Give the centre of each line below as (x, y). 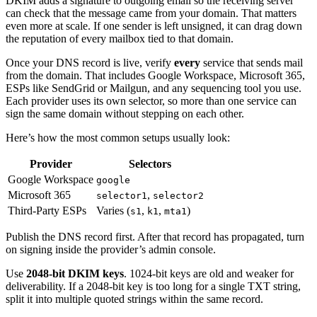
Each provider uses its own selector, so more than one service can (151, 100)
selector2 (178, 195)
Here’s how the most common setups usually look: (118, 137)
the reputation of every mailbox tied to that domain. (120, 38)
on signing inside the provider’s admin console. (111, 249)
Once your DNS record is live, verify (90, 62)
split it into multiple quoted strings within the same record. (134, 299)
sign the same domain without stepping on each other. (125, 113)
